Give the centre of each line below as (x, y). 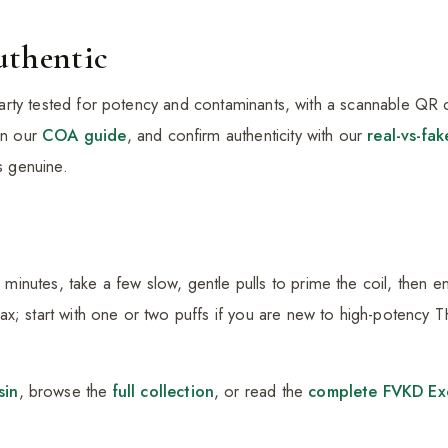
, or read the (261, 391)
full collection (163, 391)
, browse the (65, 391)
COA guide (84, 135)
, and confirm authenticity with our (247, 135)
